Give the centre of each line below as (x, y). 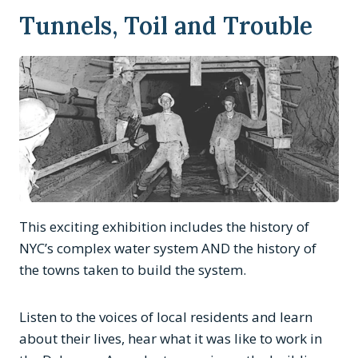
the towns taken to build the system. (133, 270)
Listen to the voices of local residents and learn (166, 317)
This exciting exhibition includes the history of (164, 227)
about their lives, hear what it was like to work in (171, 339)
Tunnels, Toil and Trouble (166, 26)
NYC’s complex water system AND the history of (168, 249)
